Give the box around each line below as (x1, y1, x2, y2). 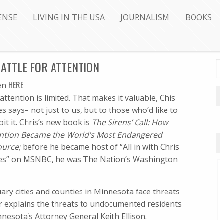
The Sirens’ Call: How (92, 117, 168, 128)
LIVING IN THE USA (33, 12, 105, 23)
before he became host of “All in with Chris (21, 141, 179, 152)
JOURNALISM (120, 12, 169, 23)
